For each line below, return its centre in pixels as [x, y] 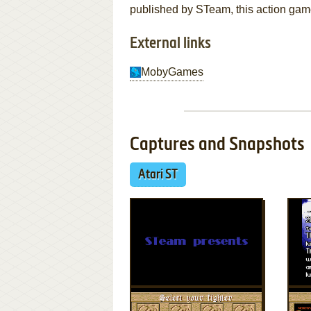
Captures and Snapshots [217, 145]
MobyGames [172, 72]
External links [170, 44]
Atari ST [158, 175]
